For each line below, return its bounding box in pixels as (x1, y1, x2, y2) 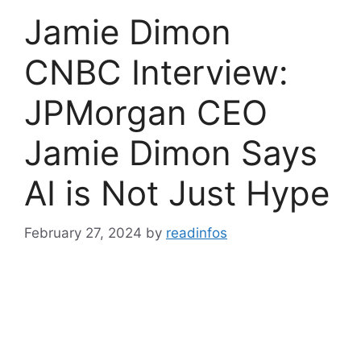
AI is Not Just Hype (24, 172, 330, 214)
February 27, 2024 (24, 224, 142, 241)
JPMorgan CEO (24, 92, 268, 133)
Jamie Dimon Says (24, 132, 317, 173)
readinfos (166, 224, 227, 241)
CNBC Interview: (24, 52, 288, 93)
